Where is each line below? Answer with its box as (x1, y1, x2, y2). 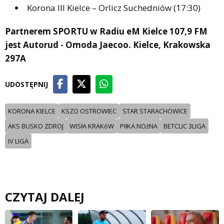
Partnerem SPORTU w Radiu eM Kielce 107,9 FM (5, 25, 207, 37)
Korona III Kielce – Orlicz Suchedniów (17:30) (27, 1, 200, 13)
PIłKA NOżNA (120, 121, 157, 130)
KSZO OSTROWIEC (61, 106, 116, 115)
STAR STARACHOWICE (122, 106, 187, 115)
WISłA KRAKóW (69, 121, 114, 130)
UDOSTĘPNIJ (5, 79, 48, 89)
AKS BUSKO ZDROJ (8, 121, 63, 130)
